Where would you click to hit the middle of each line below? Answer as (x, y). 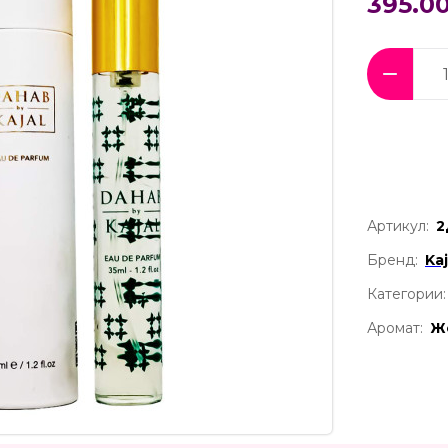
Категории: (406, 294)
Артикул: (398, 226)
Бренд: (392, 260)
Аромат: (395, 328)
